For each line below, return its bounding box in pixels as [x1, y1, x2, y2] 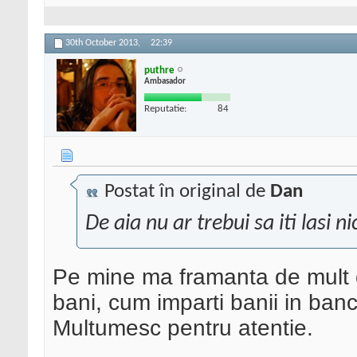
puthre [144, 65, 175, 76]
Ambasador [144, 76, 186, 86]
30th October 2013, [65, 38, 143, 49]
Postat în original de [100, 182, 270, 202]
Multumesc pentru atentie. [53, 316, 313, 341]
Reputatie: [144, 103, 186, 114]
